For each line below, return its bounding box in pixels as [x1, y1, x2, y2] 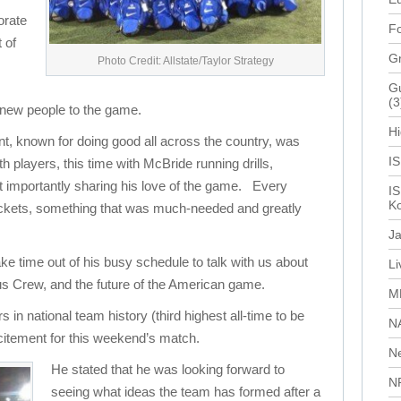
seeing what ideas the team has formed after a [51, 384, 320, 399]
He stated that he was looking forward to [51, 362, 285, 377]
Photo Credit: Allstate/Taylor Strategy [97, 55, 274, 68]
